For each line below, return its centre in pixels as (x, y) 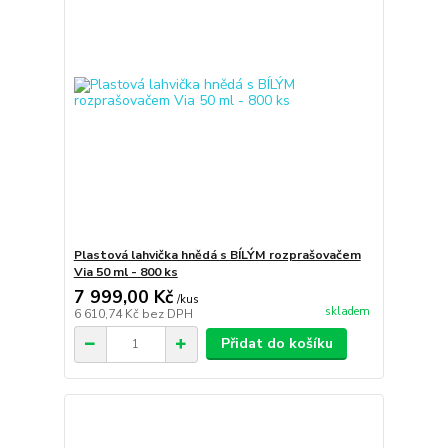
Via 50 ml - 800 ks (125, 272)
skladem (347, 312)
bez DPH (167, 314)
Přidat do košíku (276, 343)
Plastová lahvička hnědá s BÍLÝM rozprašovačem (217, 255)
